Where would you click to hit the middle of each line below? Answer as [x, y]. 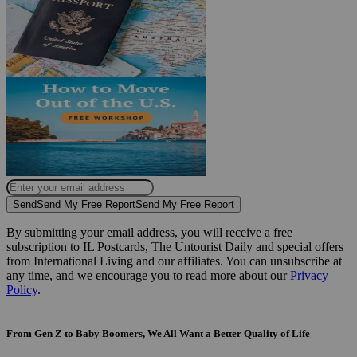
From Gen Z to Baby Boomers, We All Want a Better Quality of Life [158, 334]
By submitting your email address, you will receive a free [149, 232]
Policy [22, 289]
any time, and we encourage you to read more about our [148, 275]
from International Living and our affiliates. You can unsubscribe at [174, 261]
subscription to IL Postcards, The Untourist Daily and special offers [175, 246]
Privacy [309, 275]
